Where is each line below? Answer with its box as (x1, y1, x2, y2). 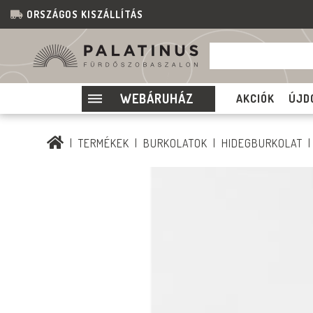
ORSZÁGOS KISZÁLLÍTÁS (27, 8, 143, 20)
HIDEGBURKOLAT (221, 136, 303, 150)
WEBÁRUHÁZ (120, 90, 194, 106)
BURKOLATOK (143, 136, 208, 150)
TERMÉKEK (78, 136, 130, 150)
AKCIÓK (236, 92, 275, 105)
